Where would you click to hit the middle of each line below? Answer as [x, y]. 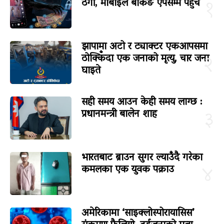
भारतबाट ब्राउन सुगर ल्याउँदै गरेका [142, 158]
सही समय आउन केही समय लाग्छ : [142, 102]
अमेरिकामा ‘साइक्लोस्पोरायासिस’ [137, 213]
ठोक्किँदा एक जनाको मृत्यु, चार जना [145, 59]
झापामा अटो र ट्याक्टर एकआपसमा [144, 47]
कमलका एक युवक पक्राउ [127, 170]
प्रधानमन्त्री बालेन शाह [119, 114]
